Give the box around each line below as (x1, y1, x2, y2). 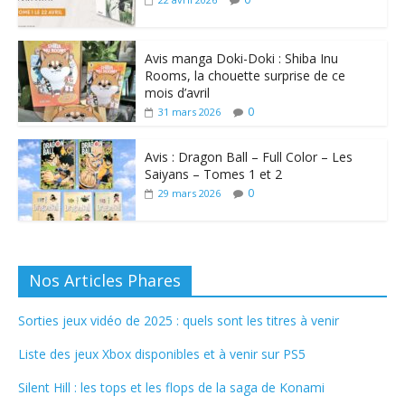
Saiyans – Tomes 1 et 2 (144, 165, 282, 184)
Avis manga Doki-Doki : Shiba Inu (144, 50, 338, 68)
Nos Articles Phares (28, 269, 181, 292)
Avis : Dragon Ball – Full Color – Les (144, 148, 353, 166)
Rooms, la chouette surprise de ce (144, 67, 345, 85)
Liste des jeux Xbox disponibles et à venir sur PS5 (17, 345, 306, 363)
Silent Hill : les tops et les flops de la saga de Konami (17, 379, 325, 397)
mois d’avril (144, 84, 210, 102)
